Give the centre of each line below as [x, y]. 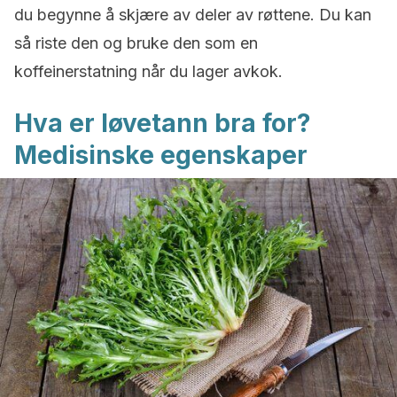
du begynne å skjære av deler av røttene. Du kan [193, 15]
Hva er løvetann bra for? [163, 123]
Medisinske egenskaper [161, 155]
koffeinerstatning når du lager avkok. [148, 71]
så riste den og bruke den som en [136, 43]
